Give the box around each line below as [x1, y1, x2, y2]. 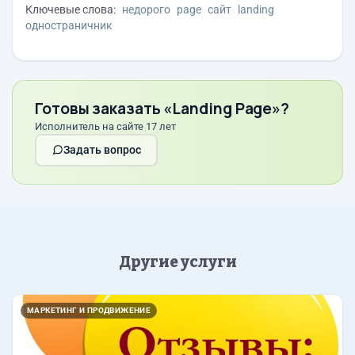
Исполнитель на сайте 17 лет [35, 120, 176, 132]
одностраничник [25, 18, 113, 32]
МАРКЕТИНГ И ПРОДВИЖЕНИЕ [27, 305, 151, 315]
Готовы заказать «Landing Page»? [35, 97, 290, 119]
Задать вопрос [63, 143, 141, 157]
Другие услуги [118, 252, 237, 271]
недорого [122, 2, 170, 16]
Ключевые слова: [25, 2, 116, 16]
